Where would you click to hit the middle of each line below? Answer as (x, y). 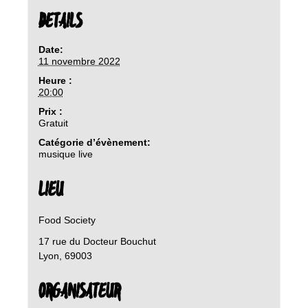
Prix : (50, 111)
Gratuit (53, 123)
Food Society (67, 220)
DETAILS (60, 22)
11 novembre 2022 (79, 61)
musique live (65, 154)
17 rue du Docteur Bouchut (97, 241)
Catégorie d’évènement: (94, 142)
